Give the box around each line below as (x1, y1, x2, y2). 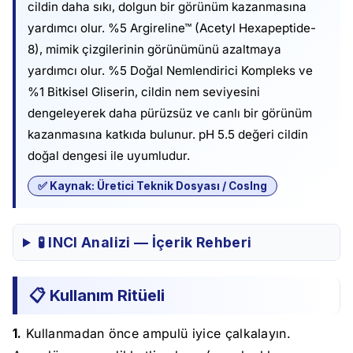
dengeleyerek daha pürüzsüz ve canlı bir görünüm (28, 105, 312, 121)
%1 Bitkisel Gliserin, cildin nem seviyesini (28, 84, 260, 99)
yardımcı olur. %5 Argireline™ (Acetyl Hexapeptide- (28, 20, 316, 35)
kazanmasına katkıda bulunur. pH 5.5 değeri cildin (28, 126, 308, 142)
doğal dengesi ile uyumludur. (28, 147, 190, 163)
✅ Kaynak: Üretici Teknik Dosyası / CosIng (38, 179, 267, 192)
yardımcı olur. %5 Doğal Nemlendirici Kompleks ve (28, 62, 313, 78)
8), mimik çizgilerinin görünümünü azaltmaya (28, 41, 281, 57)
